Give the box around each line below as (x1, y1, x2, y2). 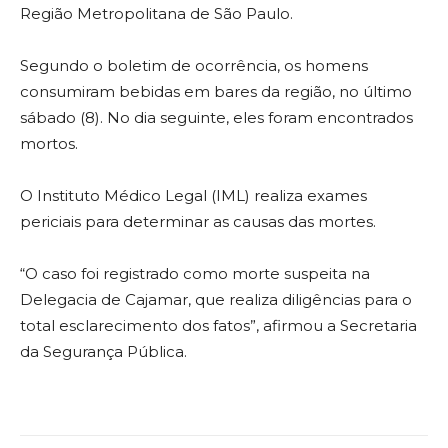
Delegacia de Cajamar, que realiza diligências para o (20, 290, 412, 310)
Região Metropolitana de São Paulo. (20, 4, 293, 24)
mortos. (20, 134, 78, 154)
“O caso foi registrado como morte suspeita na (20, 264, 370, 284)
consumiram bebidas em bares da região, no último (20, 82, 412, 102)
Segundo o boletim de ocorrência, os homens (20, 56, 368, 76)
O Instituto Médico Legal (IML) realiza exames (20, 186, 367, 206)
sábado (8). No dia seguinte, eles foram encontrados (20, 108, 413, 128)
